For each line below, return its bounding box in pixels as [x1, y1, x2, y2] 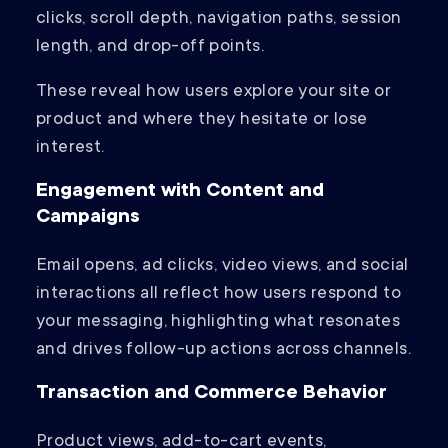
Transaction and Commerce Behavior [36, 383, 387, 406]
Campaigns [36, 207, 140, 230]
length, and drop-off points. [36, 37, 269, 58]
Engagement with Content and [36, 181, 324, 204]
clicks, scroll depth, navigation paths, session [36, 9, 402, 30]
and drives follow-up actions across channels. [36, 340, 411, 361]
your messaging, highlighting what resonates [36, 312, 401, 333]
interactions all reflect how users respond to [36, 284, 401, 305]
